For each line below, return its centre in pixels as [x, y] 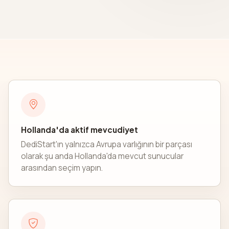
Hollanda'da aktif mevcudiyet [79, 129]
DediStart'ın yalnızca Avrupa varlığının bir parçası [107, 144]
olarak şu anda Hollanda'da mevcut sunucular [102, 156]
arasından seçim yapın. [62, 168]
